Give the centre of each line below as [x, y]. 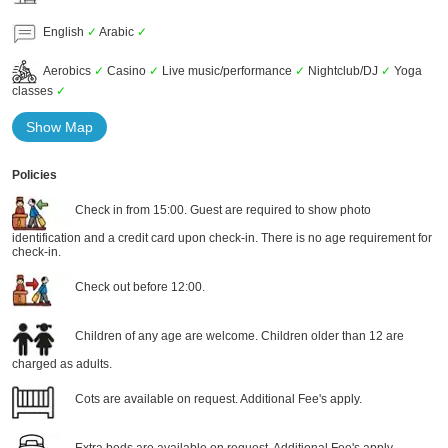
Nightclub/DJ [342, 70]
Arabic [116, 31]
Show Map [59, 127]
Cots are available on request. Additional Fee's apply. [216, 398]
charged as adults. [61, 364]
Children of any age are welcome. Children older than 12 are [237, 335]
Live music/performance [226, 70]
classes [33, 91]
